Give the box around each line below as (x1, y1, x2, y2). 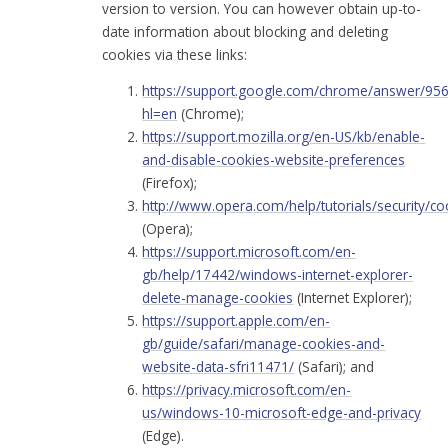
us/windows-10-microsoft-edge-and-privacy (142, 403, 422, 423)
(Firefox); (142, 173, 198, 193)
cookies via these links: (102, 44, 248, 64)
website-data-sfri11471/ (142, 357, 295, 377)
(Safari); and (294, 357, 375, 377)
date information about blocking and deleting (102, 21, 389, 41)
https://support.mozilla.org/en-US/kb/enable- (142, 127, 426, 147)
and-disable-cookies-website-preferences (142, 150, 406, 170)
